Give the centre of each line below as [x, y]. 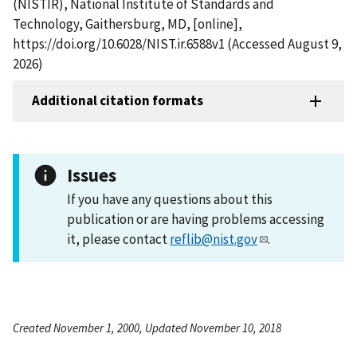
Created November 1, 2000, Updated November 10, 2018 [147, 328]
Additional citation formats [118, 101]
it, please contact [118, 239]
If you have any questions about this [170, 199]
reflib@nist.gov [214, 239]
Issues [92, 175]
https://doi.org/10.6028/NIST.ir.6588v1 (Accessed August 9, [177, 43]
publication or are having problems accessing [196, 219]
